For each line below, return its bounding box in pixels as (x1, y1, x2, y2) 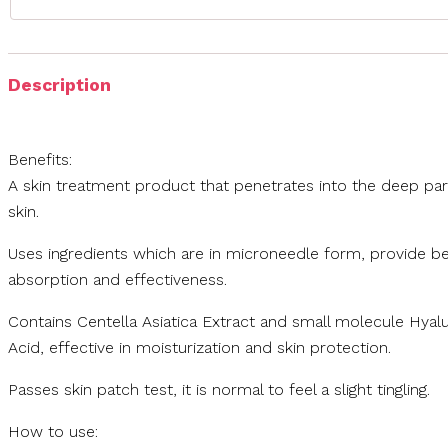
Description (8, 74, 111, 95)
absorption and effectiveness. (8, 270, 227, 290)
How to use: (8, 422, 98, 442)
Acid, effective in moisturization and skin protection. (8, 338, 391, 358)
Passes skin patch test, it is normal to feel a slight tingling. (8, 380, 430, 400)
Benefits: (8, 150, 72, 170)
